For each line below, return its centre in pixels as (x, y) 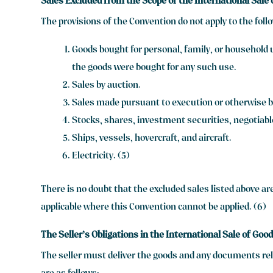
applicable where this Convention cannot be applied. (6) (154, 207)
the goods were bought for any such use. (154, 69)
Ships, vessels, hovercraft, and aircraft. (152, 139)
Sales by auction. (107, 86)
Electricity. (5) (101, 157)
